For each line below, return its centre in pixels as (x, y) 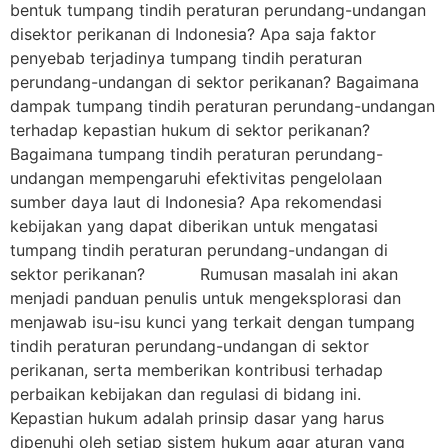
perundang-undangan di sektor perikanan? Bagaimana (214, 82)
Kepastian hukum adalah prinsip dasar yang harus (197, 418)
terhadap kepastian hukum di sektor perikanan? (190, 130)
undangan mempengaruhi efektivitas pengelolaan (196, 178)
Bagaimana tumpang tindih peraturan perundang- (196, 154)
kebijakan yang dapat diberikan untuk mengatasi (194, 226)
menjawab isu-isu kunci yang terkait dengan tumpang (212, 322)
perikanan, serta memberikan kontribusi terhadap (196, 370)
